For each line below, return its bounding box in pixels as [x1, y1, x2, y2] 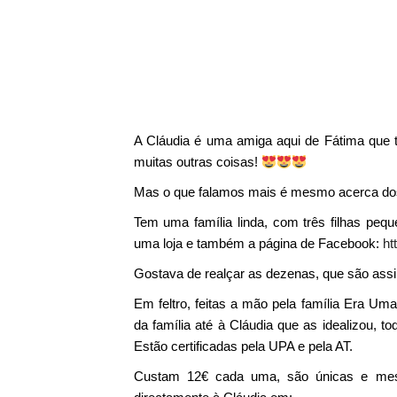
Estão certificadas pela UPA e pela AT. [133, 339, 353, 354]
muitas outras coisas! [133, 154, 261, 169]
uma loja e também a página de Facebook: [133, 236, 383, 251]
